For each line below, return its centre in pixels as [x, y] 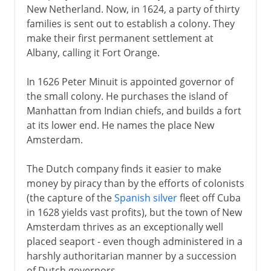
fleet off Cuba [209, 198]
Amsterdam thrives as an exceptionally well [125, 227]
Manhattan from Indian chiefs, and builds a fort [134, 110]
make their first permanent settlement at [120, 38]
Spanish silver [145, 198]
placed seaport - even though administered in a [134, 241]
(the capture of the [70, 198]
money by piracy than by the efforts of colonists [135, 183]
